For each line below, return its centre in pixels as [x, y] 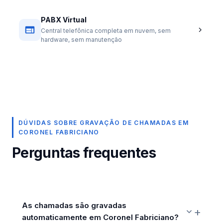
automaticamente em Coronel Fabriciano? [100, 217]
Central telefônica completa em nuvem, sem [106, 31]
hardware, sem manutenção [81, 40]
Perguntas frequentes [84, 153]
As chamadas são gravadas [74, 205]
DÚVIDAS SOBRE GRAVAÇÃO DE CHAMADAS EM [104, 123]
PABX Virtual [64, 20]
